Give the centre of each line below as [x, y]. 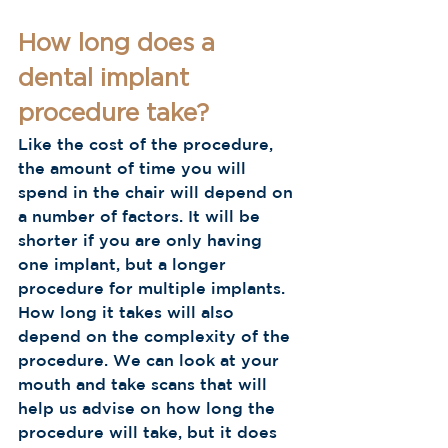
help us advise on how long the [149, 408]
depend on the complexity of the [156, 336]
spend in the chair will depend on [158, 192]
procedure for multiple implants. [154, 288]
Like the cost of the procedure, [148, 144]
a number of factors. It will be [141, 216]
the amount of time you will [134, 168]
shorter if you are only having [142, 240]
